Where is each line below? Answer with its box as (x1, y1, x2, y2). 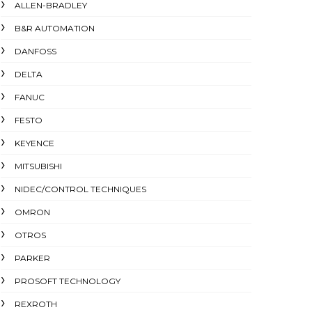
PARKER (15, 253, 50, 263)
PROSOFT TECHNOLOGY (15, 276, 120, 286)
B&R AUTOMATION (15, 23, 95, 33)
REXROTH (15, 299, 57, 309)
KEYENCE (15, 138, 54, 148)
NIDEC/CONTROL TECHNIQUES (15, 184, 146, 194)
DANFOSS (15, 46, 56, 56)
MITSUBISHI (15, 161, 62, 171)
